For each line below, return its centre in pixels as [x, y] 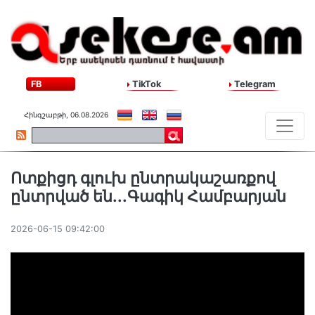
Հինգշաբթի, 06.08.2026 [66, 115]
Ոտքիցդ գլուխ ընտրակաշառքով [143, 178]
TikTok [146, 84]
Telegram [253, 84]
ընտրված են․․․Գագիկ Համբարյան [148, 197]
